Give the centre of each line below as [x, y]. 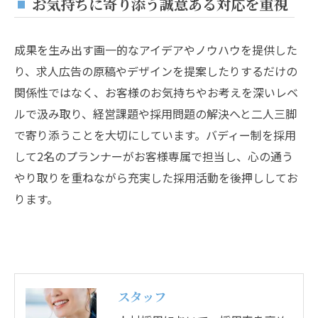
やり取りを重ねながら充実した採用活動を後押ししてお [156, 178]
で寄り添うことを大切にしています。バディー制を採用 [155, 135]
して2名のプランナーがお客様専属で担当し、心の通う [154, 157]
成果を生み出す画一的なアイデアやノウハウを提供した [156, 50]
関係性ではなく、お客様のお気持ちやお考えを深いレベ [156, 93]
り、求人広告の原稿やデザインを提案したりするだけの [156, 71]
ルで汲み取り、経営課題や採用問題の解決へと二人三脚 [155, 114]
